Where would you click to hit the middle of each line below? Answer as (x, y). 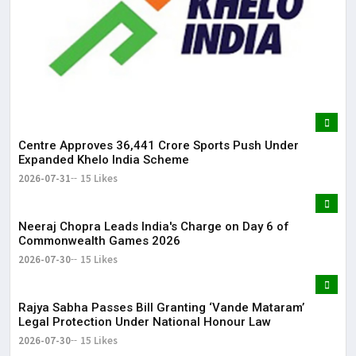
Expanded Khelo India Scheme (104, 159)
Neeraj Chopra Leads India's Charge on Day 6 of (154, 226)
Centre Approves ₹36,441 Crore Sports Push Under (159, 145)
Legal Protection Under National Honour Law (145, 321)
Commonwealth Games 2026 (99, 240)
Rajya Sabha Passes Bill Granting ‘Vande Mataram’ (161, 307)
